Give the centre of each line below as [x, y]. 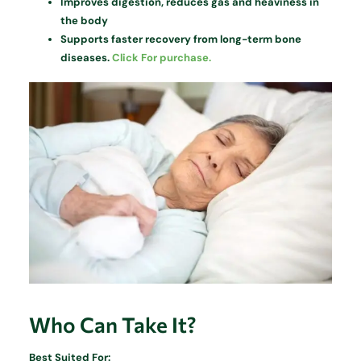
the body [85, 20]
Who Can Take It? [113, 325]
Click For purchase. [162, 57]
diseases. [87, 57]
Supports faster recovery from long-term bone [181, 39]
